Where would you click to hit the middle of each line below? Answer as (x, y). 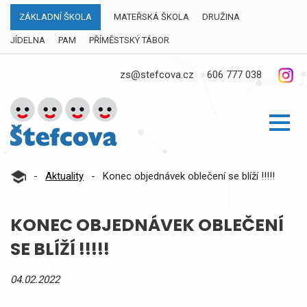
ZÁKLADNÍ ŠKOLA (56, 17)
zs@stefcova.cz (157, 74)
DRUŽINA (221, 17)
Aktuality (65, 176)
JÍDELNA (28, 40)
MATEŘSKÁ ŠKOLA (151, 17)
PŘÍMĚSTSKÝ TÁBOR (129, 40)
